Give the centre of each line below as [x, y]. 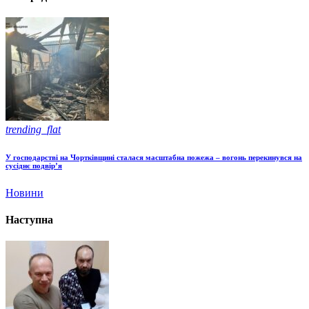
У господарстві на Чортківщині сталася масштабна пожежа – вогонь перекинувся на [154, 157]
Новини [24, 192]
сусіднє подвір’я [34, 165]
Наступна [29, 220]
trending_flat [33, 129]
